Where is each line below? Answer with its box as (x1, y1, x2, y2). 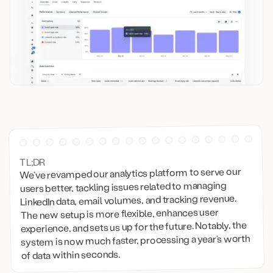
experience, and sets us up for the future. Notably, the (20, 218, 247, 235)
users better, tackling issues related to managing (19, 178, 227, 194)
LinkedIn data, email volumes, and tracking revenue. (19, 191, 236, 208)
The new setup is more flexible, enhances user (20, 205, 219, 221)
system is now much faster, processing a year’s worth (21, 231, 250, 248)
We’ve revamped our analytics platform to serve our (19, 164, 241, 181)
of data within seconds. (21, 247, 120, 261)
